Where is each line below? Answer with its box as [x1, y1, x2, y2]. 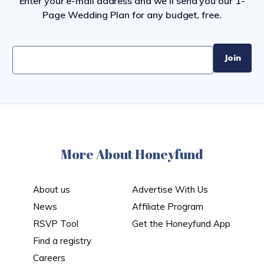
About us [33, 184, 70, 195]
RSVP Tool [33, 218, 78, 229]
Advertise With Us [132, 184, 208, 195]
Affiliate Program [132, 201, 203, 212]
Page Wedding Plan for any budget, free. [42, 9, 222, 21]
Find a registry [33, 235, 91, 246]
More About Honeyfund [61, 146, 203, 163]
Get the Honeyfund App [132, 218, 230, 229]
